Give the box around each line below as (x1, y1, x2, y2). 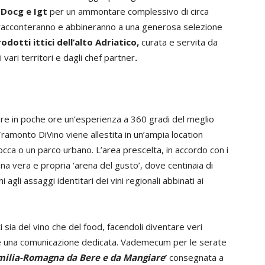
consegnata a (169, 251, 224, 263)
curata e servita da (141, 36, 218, 48)
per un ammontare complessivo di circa (50, 5, 209, 17)
